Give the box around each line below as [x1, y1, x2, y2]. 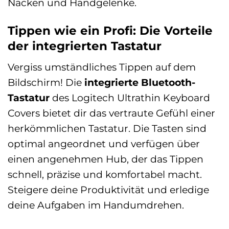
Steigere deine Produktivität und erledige [8, 184, 209, 196]
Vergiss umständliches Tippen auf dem [8, 61, 196, 74]
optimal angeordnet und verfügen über [8, 138, 200, 150]
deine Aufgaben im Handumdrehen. [8, 199, 184, 212]
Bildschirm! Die [8, 76, 84, 89]
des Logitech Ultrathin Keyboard [50, 91, 210, 104]
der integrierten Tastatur [8, 38, 162, 53]
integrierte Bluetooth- [84, 76, 195, 89]
